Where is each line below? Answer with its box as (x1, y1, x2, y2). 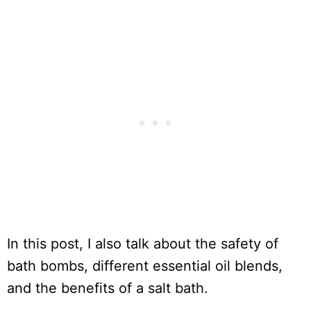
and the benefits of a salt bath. (7, 280, 208, 296)
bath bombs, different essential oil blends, (7, 258, 283, 274)
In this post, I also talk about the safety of (7, 235, 278, 252)
